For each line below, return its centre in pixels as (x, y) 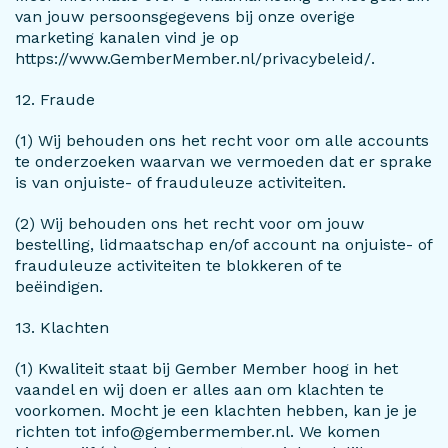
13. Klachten (62, 327)
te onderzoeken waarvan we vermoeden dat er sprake (223, 161)
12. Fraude (55, 99)
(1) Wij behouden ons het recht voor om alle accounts (222, 140)
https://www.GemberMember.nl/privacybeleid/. (195, 58)
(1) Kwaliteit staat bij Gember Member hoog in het (206, 368)
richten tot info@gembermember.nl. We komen (197, 431)
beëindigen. (59, 286)
